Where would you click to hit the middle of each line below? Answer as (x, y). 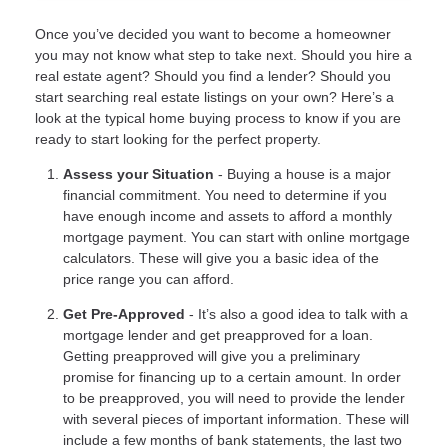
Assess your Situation (138, 173)
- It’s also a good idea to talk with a (296, 313)
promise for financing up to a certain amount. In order (232, 376)
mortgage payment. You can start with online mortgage (236, 236)
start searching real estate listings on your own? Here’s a (214, 96)
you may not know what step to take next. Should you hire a (223, 54)
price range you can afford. (148, 278)
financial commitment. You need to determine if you (225, 194)
